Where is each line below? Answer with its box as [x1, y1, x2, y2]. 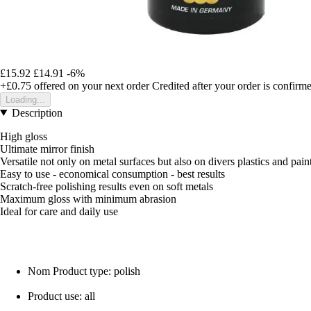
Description [11, 106, 62, 119]
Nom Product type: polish [28, 264, 140, 277]
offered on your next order [31, 79, 149, 92]
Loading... [6, 94, 45, 105]
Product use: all [28, 289, 95, 302]
